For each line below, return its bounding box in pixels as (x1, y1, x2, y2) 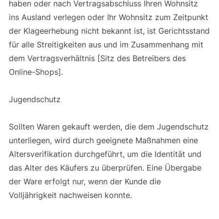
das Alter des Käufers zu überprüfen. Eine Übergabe (8, 162, 201, 173)
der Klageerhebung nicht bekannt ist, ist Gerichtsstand (8, 25, 210, 36)
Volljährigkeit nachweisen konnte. (8, 190, 134, 200)
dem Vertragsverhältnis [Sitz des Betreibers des (8, 53, 186, 63)
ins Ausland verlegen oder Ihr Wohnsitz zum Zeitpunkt (8, 12, 208, 22)
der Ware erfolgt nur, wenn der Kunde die (8, 176, 161, 186)
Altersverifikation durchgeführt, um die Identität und (8, 149, 201, 159)
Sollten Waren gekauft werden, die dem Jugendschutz (8, 121, 209, 131)
